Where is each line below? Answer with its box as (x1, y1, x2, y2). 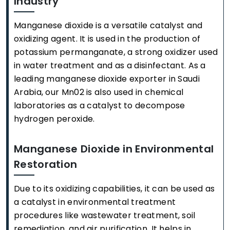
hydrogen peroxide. (14, 113, 95, 125)
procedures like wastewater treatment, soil (14, 209, 196, 221)
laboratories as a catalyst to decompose (14, 100, 185, 111)
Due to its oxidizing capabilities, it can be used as (14, 183, 215, 195)
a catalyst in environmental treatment (14, 196, 176, 208)
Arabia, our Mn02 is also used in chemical (14, 86, 184, 98)
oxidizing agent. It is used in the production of (14, 33, 201, 45)
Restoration (14, 157, 78, 171)
